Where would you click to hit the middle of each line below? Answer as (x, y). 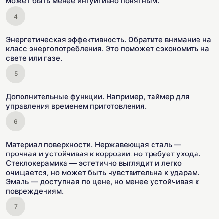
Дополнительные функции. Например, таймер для (98, 97)
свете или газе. (34, 58)
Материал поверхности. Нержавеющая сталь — (94, 144)
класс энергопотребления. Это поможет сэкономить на (108, 49)
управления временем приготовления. (76, 106)
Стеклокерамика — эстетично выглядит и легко (94, 163)
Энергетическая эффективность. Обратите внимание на (109, 39)
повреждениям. (35, 191)
